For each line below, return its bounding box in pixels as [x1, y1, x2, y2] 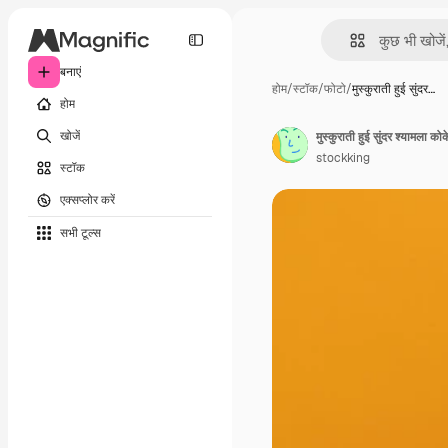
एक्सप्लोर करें [60, 191, 115, 208]
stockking [316, 150, 370, 166]
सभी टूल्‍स [60, 224, 101, 241]
